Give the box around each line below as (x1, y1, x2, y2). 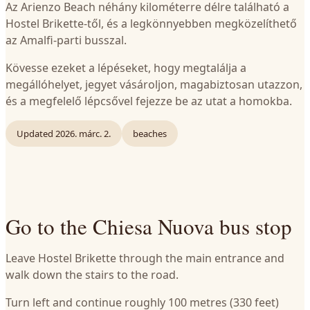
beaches (133, 127, 167, 140)
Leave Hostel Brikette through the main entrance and (6, 250, 284, 266)
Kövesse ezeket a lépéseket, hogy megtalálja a (6, 60, 246, 75)
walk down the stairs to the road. (6, 267, 179, 282)
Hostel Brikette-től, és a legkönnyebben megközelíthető (6, 16, 297, 31)
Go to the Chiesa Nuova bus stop (6, 212, 292, 241)
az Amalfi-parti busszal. (6, 33, 127, 48)
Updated (17, 127, 53, 140)
